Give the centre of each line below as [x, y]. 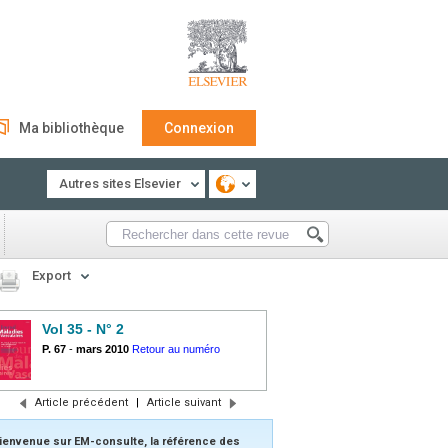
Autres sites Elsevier [120, 183]
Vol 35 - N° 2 [83, 329]
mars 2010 [102, 349]
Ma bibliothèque [71, 128]
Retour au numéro [176, 349]
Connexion [199, 128]
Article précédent [81, 402]
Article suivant [183, 402]
